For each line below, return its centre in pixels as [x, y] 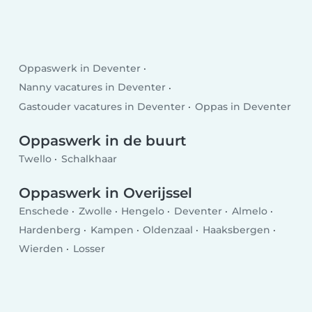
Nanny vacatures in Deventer [93, 87]
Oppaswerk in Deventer [80, 69]
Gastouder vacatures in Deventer [102, 106]
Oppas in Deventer [243, 106]
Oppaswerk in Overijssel [106, 193]
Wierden [41, 249]
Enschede [44, 211]
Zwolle [95, 211]
